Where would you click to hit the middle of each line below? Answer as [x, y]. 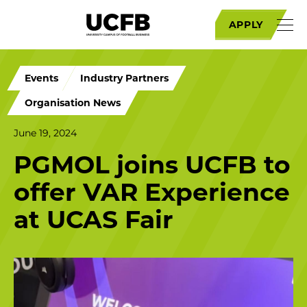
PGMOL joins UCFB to [152, 164]
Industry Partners [124, 78]
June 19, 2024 [45, 133]
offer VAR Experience [152, 192]
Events [41, 78]
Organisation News [73, 103]
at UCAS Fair [94, 219]
